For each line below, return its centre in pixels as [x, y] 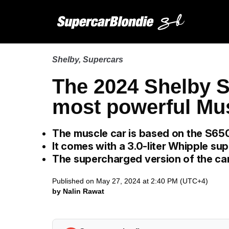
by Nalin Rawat [78, 191]
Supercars [103, 60]
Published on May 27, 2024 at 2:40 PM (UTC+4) [130, 181]
